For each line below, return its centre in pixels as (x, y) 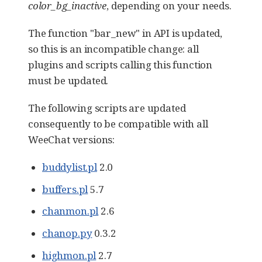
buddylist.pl (70, 167)
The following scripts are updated (107, 108)
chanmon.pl (70, 211)
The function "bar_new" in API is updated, (125, 33)
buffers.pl (65, 189)
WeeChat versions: (72, 140)
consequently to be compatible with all (118, 124)
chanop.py (67, 233)
